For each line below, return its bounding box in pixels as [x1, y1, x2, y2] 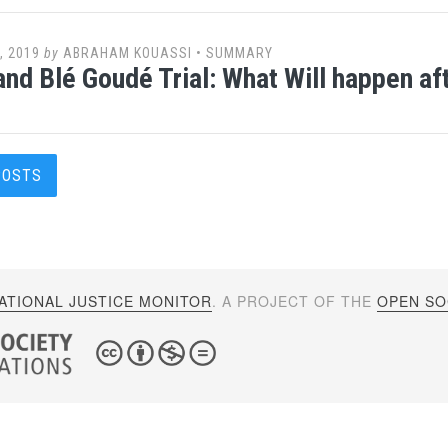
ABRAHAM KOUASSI [63, 44, 192, 61]
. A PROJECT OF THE [212, 291, 378, 312]
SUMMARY [206, 44, 273, 61]
